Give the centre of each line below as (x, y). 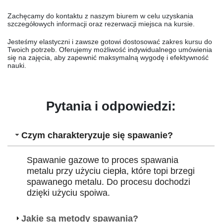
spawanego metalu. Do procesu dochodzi (108, 182)
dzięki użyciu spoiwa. (68, 193)
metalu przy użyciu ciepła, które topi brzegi (111, 171)
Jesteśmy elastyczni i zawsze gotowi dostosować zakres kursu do (110, 42)
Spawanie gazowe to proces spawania (102, 160)
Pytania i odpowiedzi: (111, 106)
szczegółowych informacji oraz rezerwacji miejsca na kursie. (101, 24)
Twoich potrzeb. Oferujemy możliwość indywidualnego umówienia (110, 50)
